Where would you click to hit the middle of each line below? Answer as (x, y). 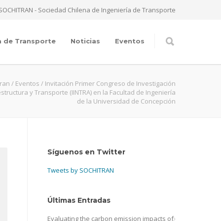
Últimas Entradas (79, 200)
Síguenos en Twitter (86, 152)
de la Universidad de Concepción (126, 101)
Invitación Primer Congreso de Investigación (110, 83)
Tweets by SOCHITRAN (81, 170)
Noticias (85, 41)
